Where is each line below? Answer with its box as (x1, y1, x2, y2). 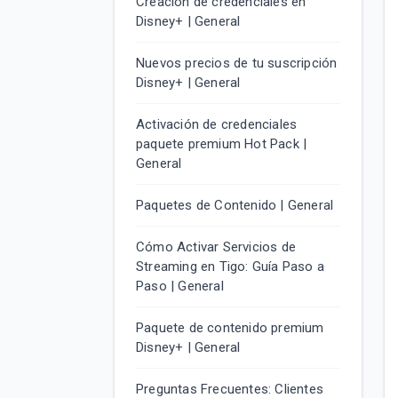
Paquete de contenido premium (136, 320, 324, 336)
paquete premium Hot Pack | (136, 136, 307, 152)
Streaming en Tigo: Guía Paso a (136, 259, 324, 275)
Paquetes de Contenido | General (136, 197, 334, 213)
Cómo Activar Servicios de (136, 239, 296, 255)
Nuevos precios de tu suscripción (136, 55, 338, 71)
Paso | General (136, 278, 224, 294)
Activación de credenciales (136, 116, 298, 132)
